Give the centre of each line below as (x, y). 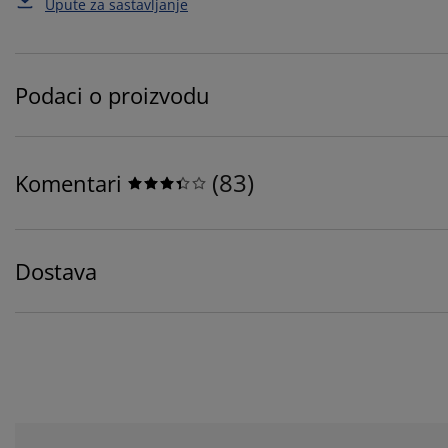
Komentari (68, 183)
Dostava (56, 271)
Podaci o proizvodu (112, 95)
